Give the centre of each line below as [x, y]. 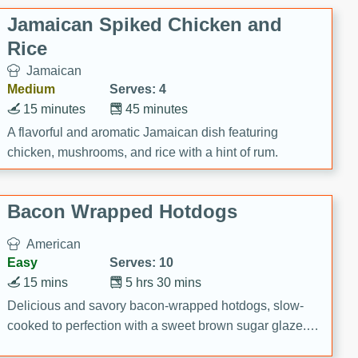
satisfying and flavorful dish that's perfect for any [142, 345]
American [54, 244]
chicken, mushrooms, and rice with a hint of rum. [143, 152]
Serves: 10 [141, 263]
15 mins [46, 282]
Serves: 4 [138, 89]
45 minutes [157, 109]
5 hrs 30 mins [163, 282]
